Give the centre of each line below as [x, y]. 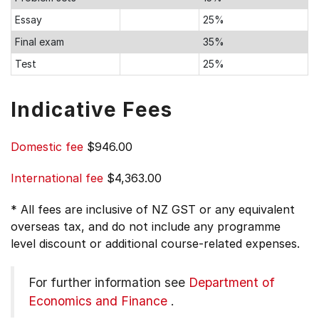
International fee [57, 178]
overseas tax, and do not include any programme [146, 226]
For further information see [109, 282]
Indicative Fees [92, 110]
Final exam [40, 42]
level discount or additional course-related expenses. [155, 244]
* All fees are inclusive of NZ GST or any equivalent [153, 209]
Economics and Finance [98, 301]
